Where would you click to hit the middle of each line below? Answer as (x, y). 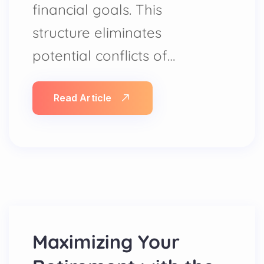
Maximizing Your (106, 241)
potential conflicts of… (104, 55)
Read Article (82, 98)
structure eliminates (97, 32)
